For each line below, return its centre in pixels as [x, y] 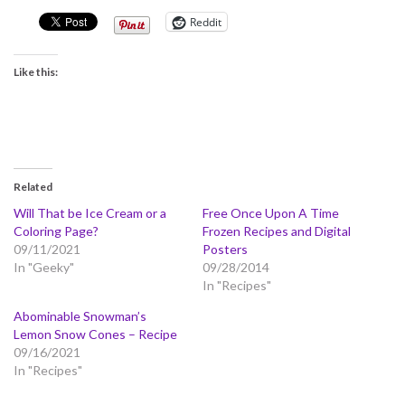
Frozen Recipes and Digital [277, 231]
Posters [225, 250]
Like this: [36, 72]
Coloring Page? [56, 231]
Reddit [206, 22]
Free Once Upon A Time [271, 213]
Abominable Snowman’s [80, 316]
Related [33, 187]
